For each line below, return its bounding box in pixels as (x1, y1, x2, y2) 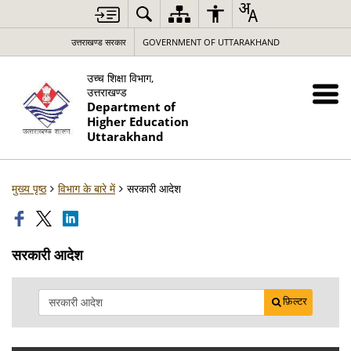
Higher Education (87, 114, 190, 130)
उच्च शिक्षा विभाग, (87, 71, 154, 85)
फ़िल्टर (283, 295, 307, 307)
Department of (87, 99, 176, 115)
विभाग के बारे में (58, 181, 115, 196)
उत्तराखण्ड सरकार (71, 36, 126, 48)
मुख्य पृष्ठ (12, 181, 46, 196)
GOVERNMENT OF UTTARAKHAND (143, 36, 280, 48)
